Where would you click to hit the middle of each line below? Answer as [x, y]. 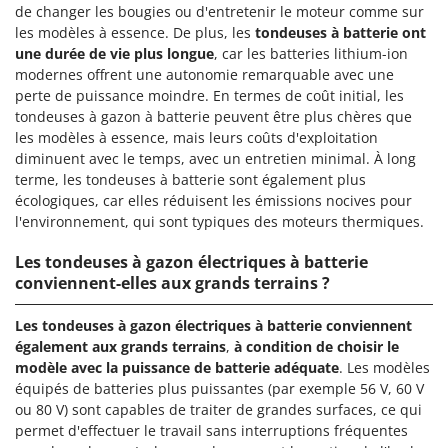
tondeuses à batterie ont [340, 33]
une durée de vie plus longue [114, 54]
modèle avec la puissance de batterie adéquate [177, 368]
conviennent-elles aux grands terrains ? [172, 283]
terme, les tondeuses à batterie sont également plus [190, 180]
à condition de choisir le [316, 347]
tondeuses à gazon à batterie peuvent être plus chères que [213, 117]
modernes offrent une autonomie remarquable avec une [204, 75]
